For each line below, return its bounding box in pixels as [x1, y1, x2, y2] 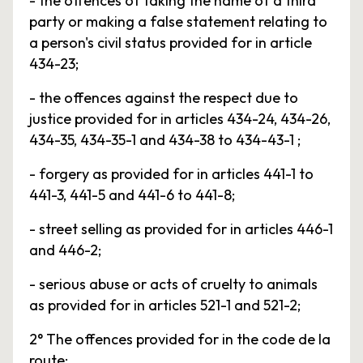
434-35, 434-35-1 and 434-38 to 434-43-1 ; [29, 130, 301, 149]
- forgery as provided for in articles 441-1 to [29, 164, 314, 183]
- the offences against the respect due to [29, 88, 298, 107]
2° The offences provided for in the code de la [29, 330, 331, 348]
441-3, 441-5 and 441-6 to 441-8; [29, 186, 235, 204]
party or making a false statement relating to [29, 12, 327, 31]
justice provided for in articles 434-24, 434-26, [29, 109, 331, 128]
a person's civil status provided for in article [29, 33, 312, 52]
